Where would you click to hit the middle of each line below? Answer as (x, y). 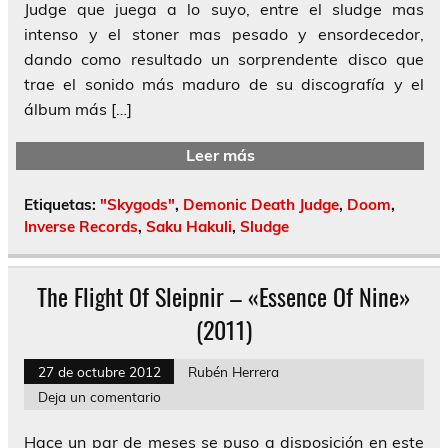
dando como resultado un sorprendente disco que (224, 58)
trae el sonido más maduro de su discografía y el (224, 83)
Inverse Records (81, 226)
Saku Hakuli (189, 226)
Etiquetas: (62, 204)
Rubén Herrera (233, 371)
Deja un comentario (99, 397)
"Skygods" (137, 204)
